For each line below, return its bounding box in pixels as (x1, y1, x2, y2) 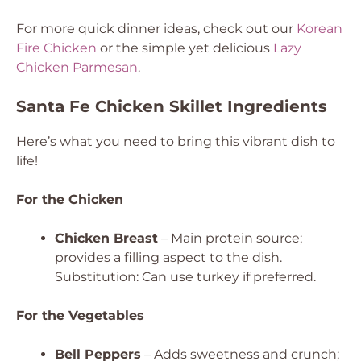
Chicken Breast (55, 230, 158, 246)
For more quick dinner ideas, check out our (16, 21, 297, 36)
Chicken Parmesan (16, 60, 138, 75)
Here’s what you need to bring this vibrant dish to (16, 134, 335, 149)
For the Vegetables (16, 308, 144, 323)
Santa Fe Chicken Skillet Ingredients (16, 97, 327, 116)
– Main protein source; (158, 230, 302, 246)
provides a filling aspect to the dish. (55, 250, 282, 265)
